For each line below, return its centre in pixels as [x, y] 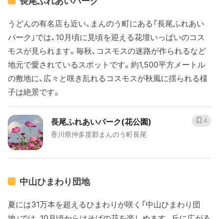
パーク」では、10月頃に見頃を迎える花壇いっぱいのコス [106, 37]
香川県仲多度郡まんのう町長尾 [99, 134]
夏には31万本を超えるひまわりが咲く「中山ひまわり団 [104, 204]
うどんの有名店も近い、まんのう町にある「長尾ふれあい [106, 23]
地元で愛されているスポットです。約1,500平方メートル [107, 64]
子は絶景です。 [34, 92]
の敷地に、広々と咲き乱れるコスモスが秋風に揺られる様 [108, 78]
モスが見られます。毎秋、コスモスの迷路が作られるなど [107, 51]
